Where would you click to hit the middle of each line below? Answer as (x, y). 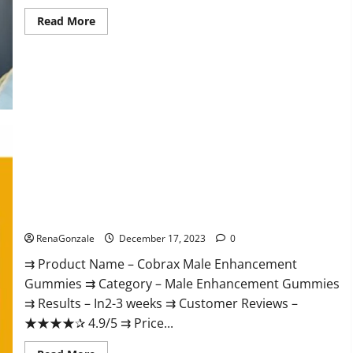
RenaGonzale (65, 239)
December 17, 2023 (162, 239)
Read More (66, 21)
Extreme (117, 65)
